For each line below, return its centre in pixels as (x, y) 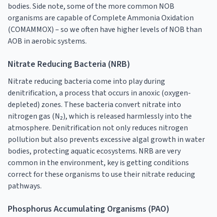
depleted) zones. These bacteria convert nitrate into (94, 104)
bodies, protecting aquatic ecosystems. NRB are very (94, 151)
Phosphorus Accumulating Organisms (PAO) (89, 209)
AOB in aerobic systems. (47, 41)
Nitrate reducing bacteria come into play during (86, 81)
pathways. (25, 186)
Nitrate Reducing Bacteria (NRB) (69, 64)
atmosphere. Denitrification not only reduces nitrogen (98, 128)
